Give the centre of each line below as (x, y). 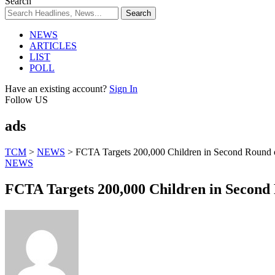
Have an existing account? (56, 89)
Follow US (26, 100)
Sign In (123, 89)
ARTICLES (53, 46)
